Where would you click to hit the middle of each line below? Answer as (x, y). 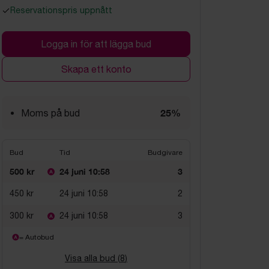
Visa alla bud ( (92, 258)
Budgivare (165, 153)
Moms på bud (50, 113)
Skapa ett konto (96, 69)
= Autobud (37, 237)
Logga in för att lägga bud (96, 44)
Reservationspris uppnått (61, 10)
